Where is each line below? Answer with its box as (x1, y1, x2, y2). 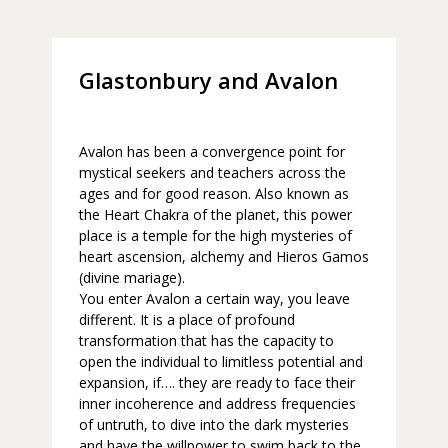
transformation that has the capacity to (78, 331, 334, 351)
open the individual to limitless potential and (78, 352, 363, 372)
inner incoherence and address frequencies (78, 394, 356, 414)
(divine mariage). (78, 268, 185, 288)
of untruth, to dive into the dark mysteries (78, 415, 349, 435)
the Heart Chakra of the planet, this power (78, 205, 352, 225)
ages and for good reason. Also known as (78, 184, 349, 204)
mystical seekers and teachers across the (78, 163, 346, 183)
